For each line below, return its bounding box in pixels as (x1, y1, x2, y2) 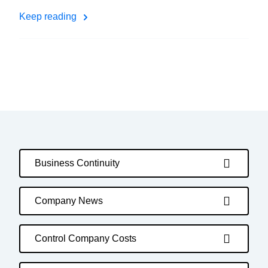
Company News (35, 196, 103, 206)
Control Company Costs (35, 233, 136, 243)
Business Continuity (35, 158, 120, 168)
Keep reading (19, 11, 79, 22)
